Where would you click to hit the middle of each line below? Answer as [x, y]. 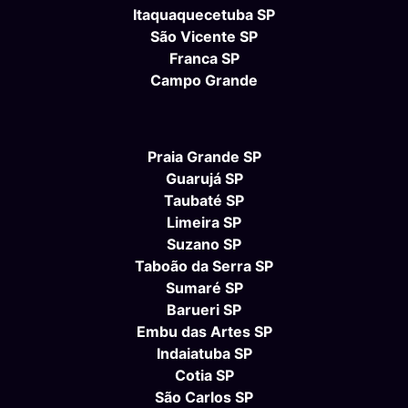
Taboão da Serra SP [204, 266]
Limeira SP [204, 223]
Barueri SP [204, 310]
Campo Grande [204, 81]
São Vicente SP [204, 37]
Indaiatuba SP [204, 354]
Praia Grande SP [204, 157]
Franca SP [204, 59]
